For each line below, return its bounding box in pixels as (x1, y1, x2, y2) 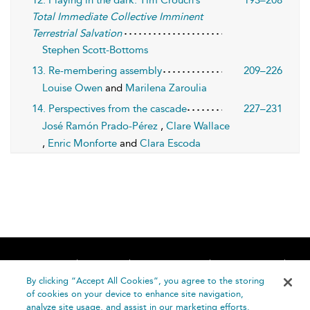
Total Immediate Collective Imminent (32, 10, 203, 23)
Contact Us (225, 257, 277, 271)
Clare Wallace (166, 119, 230, 132)
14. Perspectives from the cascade (32, 102, 187, 115)
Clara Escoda (140, 136, 201, 149)
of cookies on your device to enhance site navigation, (26, 289, 244, 299)
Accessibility (145, 257, 202, 271)
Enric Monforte (48, 136, 120, 149)
